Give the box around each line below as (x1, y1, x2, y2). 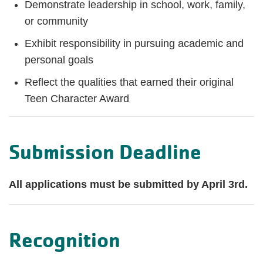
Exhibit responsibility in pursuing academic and (25, 37, 244, 49)
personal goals (25, 53, 93, 66)
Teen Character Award (25, 92, 129, 104)
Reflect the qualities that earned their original (25, 76, 234, 88)
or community (25, 15, 88, 27)
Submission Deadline (9, 139, 201, 165)
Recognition (9, 227, 120, 253)
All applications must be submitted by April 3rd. (9, 178, 248, 190)
